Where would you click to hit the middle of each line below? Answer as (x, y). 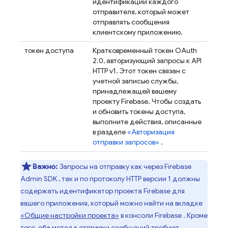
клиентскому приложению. (138, 32)
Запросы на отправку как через (112, 166)
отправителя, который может (141, 12)
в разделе (110, 132)
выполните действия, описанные (147, 122)
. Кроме (195, 215)
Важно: (45, 166)
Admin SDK (39, 179)
